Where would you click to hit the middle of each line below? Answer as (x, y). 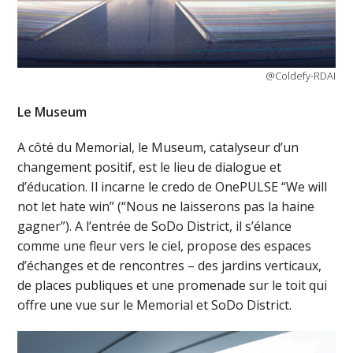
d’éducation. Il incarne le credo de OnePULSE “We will (173, 186)
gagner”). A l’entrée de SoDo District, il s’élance (155, 226)
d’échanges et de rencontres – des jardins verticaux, (170, 265)
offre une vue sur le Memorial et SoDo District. (155, 305)
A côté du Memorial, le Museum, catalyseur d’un (158, 147)
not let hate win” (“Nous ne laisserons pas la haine (166, 206)
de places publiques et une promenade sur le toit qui (173, 285)
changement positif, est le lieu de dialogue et (150, 167)
